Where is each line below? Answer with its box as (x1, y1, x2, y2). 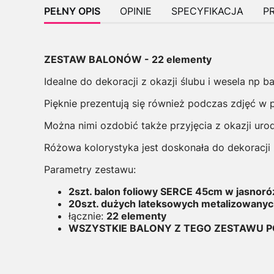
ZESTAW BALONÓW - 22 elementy (44, 53, 212, 65)
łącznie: (68, 209, 106, 222)
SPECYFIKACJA (171, 4, 243, 17)
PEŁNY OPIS (44, 4, 100, 17)
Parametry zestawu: (44, 163, 136, 176)
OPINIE (120, 4, 152, 17)
